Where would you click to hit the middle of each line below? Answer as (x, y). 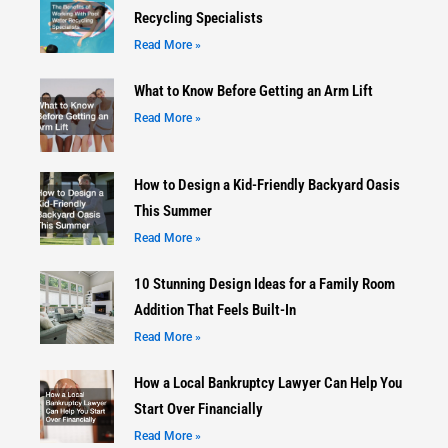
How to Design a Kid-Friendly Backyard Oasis (266, 184)
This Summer (172, 210)
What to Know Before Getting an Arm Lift (253, 90)
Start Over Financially (198, 408)
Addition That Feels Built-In (214, 309)
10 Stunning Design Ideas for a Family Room (264, 283)
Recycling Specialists (198, 17)
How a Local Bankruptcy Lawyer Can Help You (267, 382)
